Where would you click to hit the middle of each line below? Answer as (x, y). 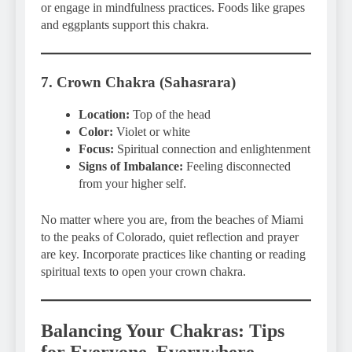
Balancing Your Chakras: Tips (163, 330)
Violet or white (152, 131)
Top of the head (170, 114)
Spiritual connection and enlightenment (212, 148)
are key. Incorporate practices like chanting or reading (173, 254)
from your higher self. (132, 183)
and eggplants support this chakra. (125, 24)
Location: (104, 114)
